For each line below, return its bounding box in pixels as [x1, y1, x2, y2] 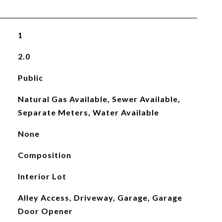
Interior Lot [17, 171, 66, 181]
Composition [17, 150, 71, 160]
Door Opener [17, 206, 73, 216]
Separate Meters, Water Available [17, 108, 159, 117]
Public [17, 73, 43, 82]
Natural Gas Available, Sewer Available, [17, 94, 180, 104]
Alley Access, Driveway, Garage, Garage [17, 193, 182, 202]
